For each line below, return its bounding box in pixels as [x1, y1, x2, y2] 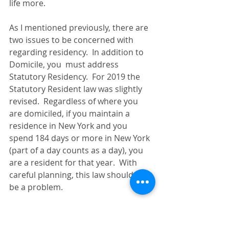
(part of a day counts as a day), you [9, 145, 145, 156]
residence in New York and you [9, 120, 129, 131]
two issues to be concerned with [9, 34, 135, 45]
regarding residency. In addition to [9, 47, 146, 58]
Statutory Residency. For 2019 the [9, 71, 142, 82]
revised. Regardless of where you [9, 96, 140, 107]
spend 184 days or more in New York [9, 132, 152, 144]
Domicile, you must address [9, 59, 121, 70]
